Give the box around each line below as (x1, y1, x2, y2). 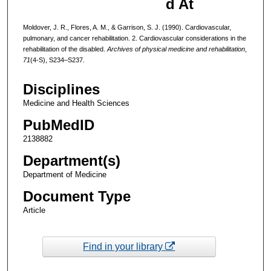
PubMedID (22, 117, 94, 134)
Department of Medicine (22, 170, 106, 180)
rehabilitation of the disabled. (22, 45, 107, 53)
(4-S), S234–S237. (30, 56, 85, 64)
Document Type (22, 188, 131, 205)
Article (22, 206, 45, 215)
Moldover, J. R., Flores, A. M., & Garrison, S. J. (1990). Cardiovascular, (22, 23, 231, 31)
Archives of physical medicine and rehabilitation (106, 45, 245, 53)
